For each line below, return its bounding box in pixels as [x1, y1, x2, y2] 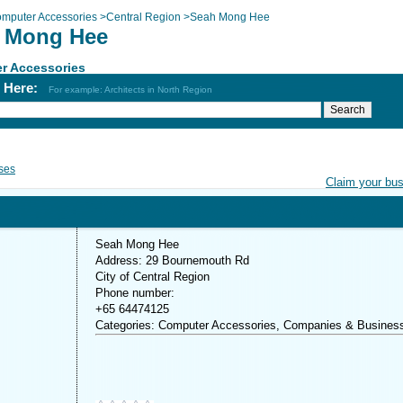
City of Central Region [95, 270, 210, 283]
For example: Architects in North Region [49, 85, 212, 94]
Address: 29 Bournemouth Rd [95, 254, 249, 267]
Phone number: [95, 286, 175, 300]
